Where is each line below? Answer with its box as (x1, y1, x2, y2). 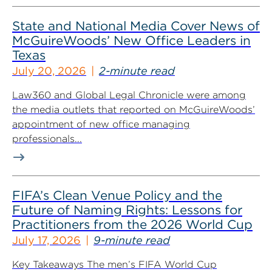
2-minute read (99, 64, 175, 77)
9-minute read (93, 234, 170, 246)
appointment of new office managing (12, 118, 190, 130)
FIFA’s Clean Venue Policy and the (12, 188, 222, 203)
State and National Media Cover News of (12, 18, 260, 33)
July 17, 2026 (12, 234, 81, 246)
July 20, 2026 (12, 64, 86, 77)
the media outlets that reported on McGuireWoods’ (12, 104, 255, 115)
